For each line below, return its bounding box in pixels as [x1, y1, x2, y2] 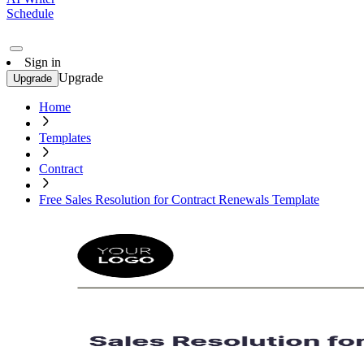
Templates [39, 131, 91, 145]
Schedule [6, 6, 54, 20]
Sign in [24, 55, 61, 69]
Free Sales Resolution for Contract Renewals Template [39, 193, 319, 206]
